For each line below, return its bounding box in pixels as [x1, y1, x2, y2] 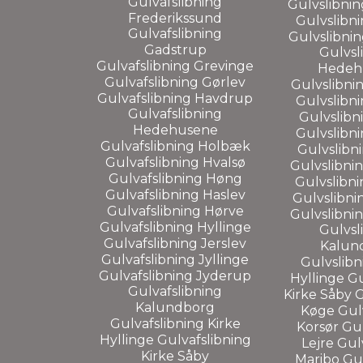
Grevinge [194, 58, 254, 74]
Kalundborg [135, 299, 215, 315]
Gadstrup [143, 41, 207, 58]
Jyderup [196, 267, 251, 284]
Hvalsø [202, 154, 246, 170]
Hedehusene [132, 122, 218, 138]
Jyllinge [199, 251, 249, 267]
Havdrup [194, 90, 253, 106]
